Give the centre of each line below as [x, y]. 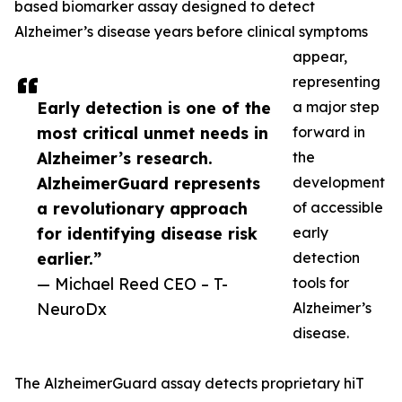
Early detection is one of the [154, 108]
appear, [320, 57]
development [339, 183]
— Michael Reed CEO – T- [132, 284]
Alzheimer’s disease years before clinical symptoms [191, 32]
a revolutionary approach [142, 209]
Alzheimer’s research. [125, 158]
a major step [336, 107]
